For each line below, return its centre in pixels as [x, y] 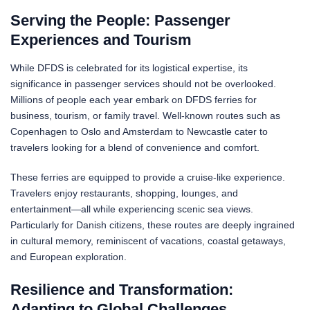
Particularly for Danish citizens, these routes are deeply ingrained [153, 225]
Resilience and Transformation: [122, 290]
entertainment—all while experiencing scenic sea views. [132, 209]
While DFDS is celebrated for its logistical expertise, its [129, 68]
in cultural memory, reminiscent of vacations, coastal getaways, [148, 241]
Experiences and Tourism [101, 39]
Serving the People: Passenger [120, 20]
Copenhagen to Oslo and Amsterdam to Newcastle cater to [139, 132]
